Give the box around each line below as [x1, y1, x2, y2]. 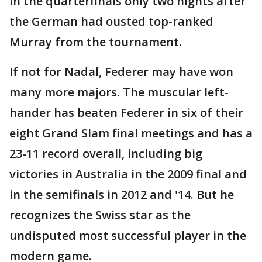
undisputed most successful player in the [9, 227, 246, 244]
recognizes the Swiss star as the [9, 207, 191, 223]
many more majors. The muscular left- [9, 84, 229, 101]
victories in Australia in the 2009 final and [9, 166, 247, 182]
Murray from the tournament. [9, 34, 182, 50]
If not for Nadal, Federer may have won [9, 64, 233, 80]
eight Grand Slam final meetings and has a [9, 125, 253, 142]
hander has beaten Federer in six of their [9, 105, 243, 121]
